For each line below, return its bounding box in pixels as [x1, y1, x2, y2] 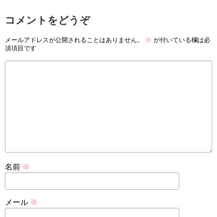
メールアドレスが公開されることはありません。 [5, 36, 143, 44]
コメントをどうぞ [5, 15, 90, 26]
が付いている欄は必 [152, 36, 210, 44]
